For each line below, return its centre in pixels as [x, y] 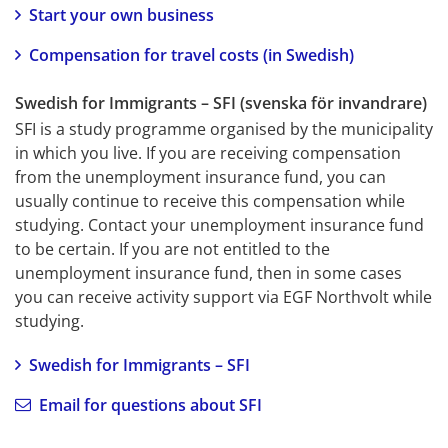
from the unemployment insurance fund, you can [200, 176]
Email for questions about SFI [150, 404]
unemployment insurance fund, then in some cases [208, 272]
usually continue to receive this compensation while [210, 200]
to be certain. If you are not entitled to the [172, 248]
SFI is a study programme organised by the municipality [224, 128]
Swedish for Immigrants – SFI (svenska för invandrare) [221, 102]
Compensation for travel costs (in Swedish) [191, 54]
